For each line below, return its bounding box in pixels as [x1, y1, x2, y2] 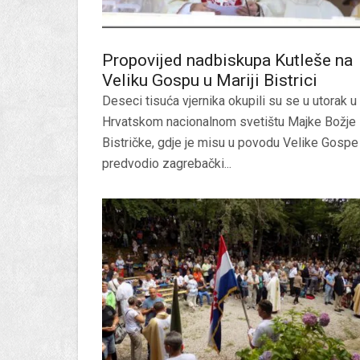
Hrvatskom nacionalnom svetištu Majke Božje [102, 113, 356, 129]
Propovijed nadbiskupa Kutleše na [102, 50, 353, 70]
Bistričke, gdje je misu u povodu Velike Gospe [102, 134, 358, 150]
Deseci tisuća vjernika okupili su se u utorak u [102, 92, 357, 108]
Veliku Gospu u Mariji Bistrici [102, 70, 317, 90]
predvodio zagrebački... [102, 155, 231, 171]
